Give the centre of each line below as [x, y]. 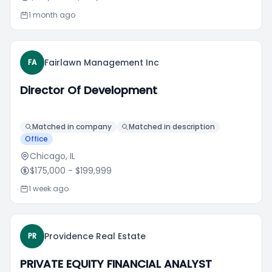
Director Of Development [89, 90]
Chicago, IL [53, 156]
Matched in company [72, 127]
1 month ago [52, 15]
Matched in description [172, 127]
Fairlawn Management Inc [102, 63]
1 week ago [49, 189]
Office [36, 139]
